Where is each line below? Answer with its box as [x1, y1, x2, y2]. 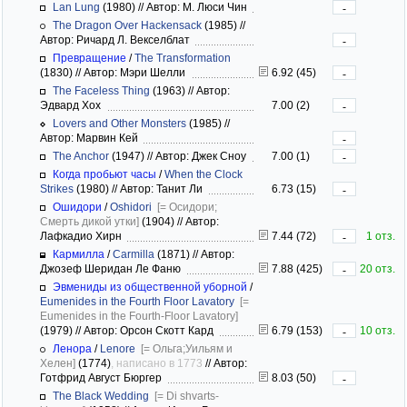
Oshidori [110, 200, 152, 213]
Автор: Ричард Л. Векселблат [40, 33, 195, 46]
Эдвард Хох [40, 98, 106, 112]
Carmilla [113, 247, 154, 261]
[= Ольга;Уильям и [141, 342, 233, 355]
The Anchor [53, 149, 109, 163]
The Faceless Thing [53, 84, 150, 97]
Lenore [100, 342, 135, 355]
